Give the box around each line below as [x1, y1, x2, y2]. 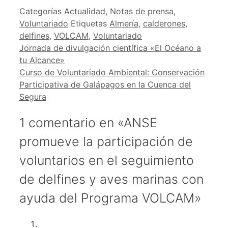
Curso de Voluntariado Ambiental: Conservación [19, 67, 205, 77]
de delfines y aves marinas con [19, 171, 204, 187]
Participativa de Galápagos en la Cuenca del [19, 79, 191, 90]
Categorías [19, 6, 64, 16]
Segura [19, 91, 46, 102]
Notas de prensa [110, 6, 174, 16]
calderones [143, 18, 185, 28]
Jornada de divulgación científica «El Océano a [19, 42, 201, 53]
